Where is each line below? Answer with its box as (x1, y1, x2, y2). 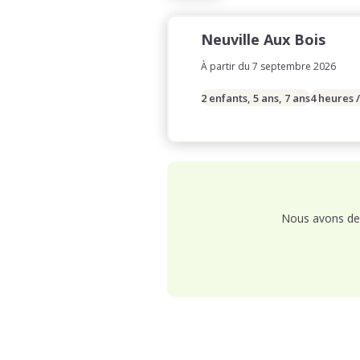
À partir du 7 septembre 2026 (201, 59, 336, 73)
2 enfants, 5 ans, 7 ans (201, 90, 310, 105)
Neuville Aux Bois (201, 30, 325, 49)
